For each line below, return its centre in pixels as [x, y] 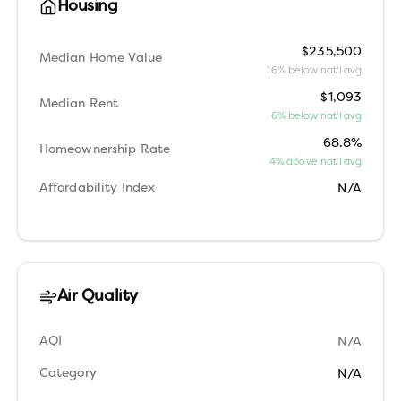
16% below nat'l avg [315, 70]
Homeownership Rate [105, 149]
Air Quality [97, 297]
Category [68, 374]
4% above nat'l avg [316, 161]
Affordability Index [97, 188]
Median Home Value [101, 58]
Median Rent [79, 104]
